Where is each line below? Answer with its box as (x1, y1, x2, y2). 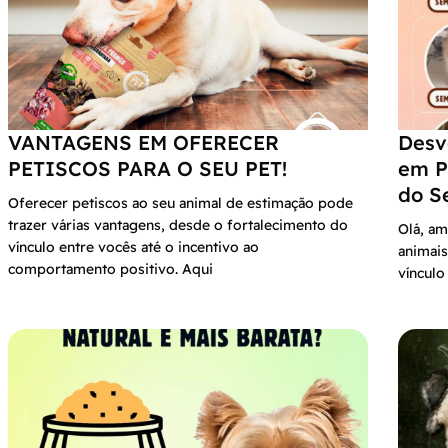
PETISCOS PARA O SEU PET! (8, 155, 287, 181)
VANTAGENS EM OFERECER (8, 129, 279, 155)
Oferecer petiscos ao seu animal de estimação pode (8, 193, 353, 212)
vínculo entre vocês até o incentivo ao (8, 237, 259, 256)
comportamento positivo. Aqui (8, 259, 213, 278)
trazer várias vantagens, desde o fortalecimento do (8, 215, 348, 234)
